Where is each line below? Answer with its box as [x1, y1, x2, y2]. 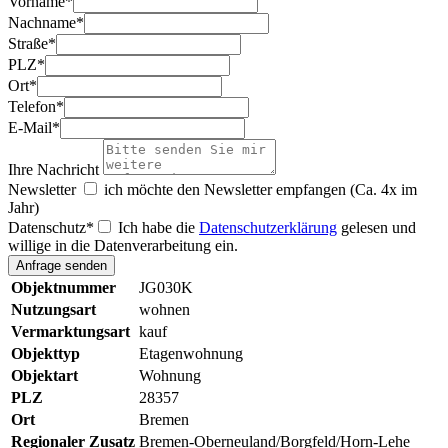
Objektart [11, 367, 78, 385]
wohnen [139, 301, 190, 319]
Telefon [8, 98, 56, 116]
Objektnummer [11, 279, 116, 297]
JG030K [139, 279, 193, 297]
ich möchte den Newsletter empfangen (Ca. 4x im [100, 181, 417, 199]
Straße [8, 35, 48, 53]
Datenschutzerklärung [199, 219, 337, 237]
